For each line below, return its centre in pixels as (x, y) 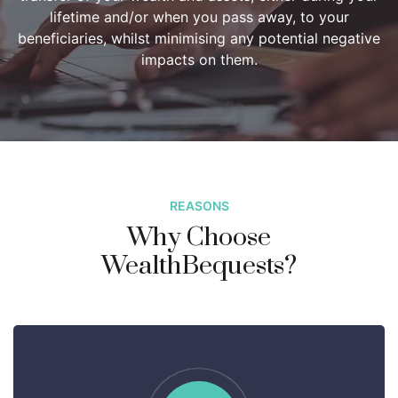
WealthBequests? (199, 266)
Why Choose (199, 237)
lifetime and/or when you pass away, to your (199, 16)
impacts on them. (199, 59)
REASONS (199, 205)
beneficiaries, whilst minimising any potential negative (199, 38)
